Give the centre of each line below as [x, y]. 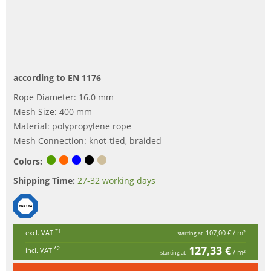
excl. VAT [40, 232]
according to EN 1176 [57, 77]
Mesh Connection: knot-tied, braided [87, 140]
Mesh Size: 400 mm [53, 111]
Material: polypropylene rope [72, 126]
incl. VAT [40, 250]
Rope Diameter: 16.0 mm [64, 97]
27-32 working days [116, 180]
